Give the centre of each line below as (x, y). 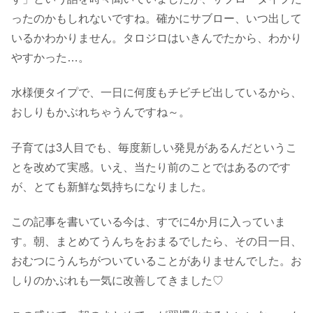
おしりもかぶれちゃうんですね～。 (101, 112)
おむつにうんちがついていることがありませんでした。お (156, 261)
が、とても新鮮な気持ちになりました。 (112, 187)
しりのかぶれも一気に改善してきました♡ (117, 280)
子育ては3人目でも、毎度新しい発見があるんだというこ (154, 147)
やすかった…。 (50, 57)
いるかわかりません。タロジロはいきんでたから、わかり (156, 38)
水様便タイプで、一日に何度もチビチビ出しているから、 (156, 93)
